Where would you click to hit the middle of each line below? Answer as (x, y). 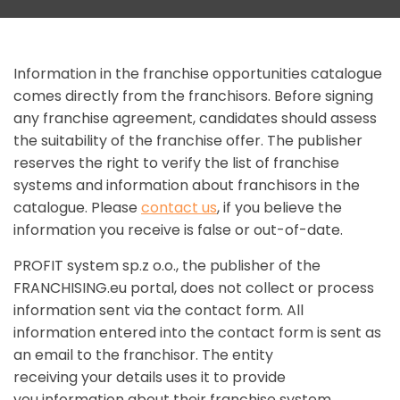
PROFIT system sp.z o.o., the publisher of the (167, 266)
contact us (179, 208)
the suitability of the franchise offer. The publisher (188, 141)
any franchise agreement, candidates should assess (195, 119)
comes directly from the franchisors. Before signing (193, 96)
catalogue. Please (77, 208)
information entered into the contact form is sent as (197, 333)
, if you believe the (279, 208)
